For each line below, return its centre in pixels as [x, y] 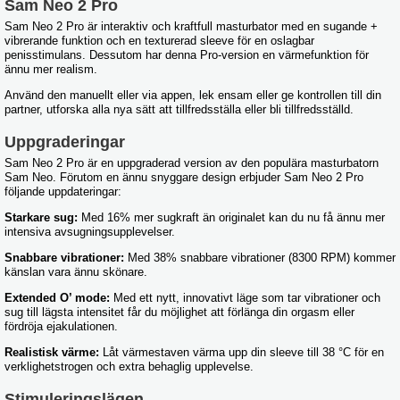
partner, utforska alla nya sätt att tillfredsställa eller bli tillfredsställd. [179, 110]
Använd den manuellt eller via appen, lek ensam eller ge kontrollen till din [193, 96]
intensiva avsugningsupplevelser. [90, 232]
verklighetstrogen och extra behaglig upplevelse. [129, 367]
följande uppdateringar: [63, 192]
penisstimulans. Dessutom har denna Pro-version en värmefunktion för [187, 55]
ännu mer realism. [51, 70]
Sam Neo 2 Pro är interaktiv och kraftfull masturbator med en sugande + [191, 27]
